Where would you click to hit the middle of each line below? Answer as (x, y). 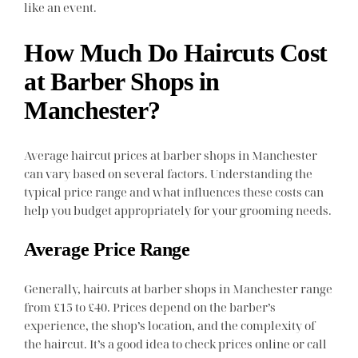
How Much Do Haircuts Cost (176, 53)
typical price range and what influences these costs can (174, 191)
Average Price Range (107, 249)
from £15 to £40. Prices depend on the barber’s (150, 306)
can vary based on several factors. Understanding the (169, 173)
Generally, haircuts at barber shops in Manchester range (179, 288)
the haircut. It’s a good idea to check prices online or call (176, 343)
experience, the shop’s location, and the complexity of (170, 325)
